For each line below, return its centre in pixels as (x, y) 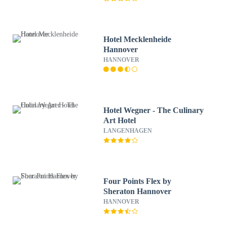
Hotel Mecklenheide (138, 39)
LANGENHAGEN (128, 131)
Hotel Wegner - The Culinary (154, 110)
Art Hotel (120, 120)
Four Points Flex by (138, 181)
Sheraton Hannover (138, 191)
